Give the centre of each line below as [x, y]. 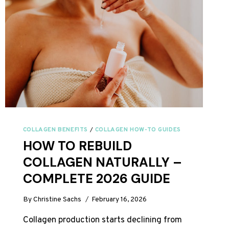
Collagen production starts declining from [102, 220]
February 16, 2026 [119, 199]
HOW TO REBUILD [77, 146]
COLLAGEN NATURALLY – [102, 163]
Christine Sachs [58, 199]
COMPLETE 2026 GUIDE [96, 179]
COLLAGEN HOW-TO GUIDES [138, 130]
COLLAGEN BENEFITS [55, 130]
